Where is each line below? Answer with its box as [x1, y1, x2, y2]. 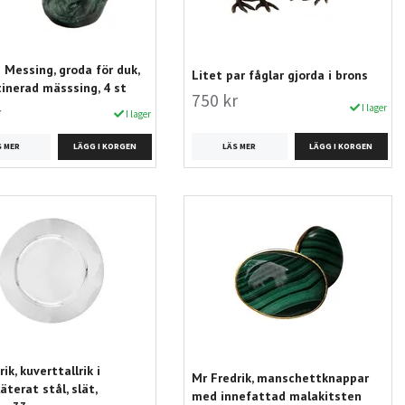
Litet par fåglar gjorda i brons [191, 67, 368, 84]
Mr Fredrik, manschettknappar [191, 370, 369, 387]
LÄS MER [222, 140, 257, 152]
